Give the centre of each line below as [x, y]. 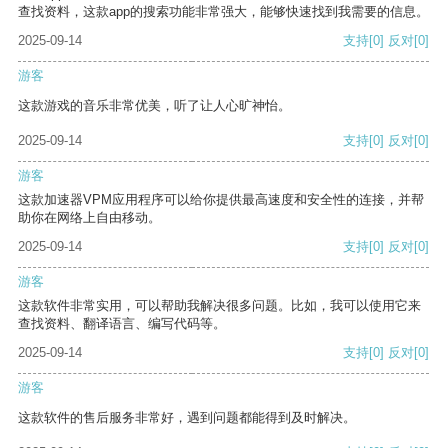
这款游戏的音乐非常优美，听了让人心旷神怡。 [154, 106]
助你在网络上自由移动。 [89, 218]
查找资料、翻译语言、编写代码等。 [122, 324]
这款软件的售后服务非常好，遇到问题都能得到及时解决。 [187, 418]
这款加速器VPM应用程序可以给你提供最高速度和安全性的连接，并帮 [221, 200]
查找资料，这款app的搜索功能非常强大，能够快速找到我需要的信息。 [223, 12]
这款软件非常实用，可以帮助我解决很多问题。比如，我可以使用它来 [219, 306]
